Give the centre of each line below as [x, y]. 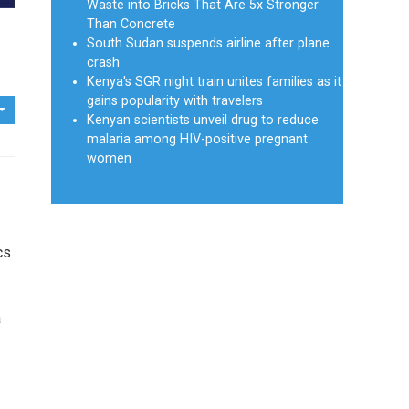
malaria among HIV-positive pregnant [197, 140]
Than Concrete [131, 25]
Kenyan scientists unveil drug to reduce [203, 121]
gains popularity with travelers [175, 101]
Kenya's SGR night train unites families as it [214, 82]
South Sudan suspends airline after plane [208, 44]
